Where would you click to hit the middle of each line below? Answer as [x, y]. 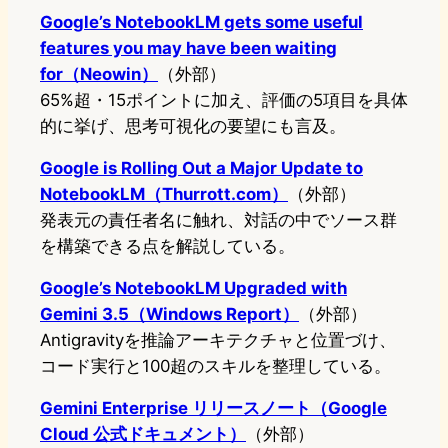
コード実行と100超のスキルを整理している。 [215, 366]
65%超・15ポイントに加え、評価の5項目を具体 [224, 100]
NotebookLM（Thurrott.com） [164, 194]
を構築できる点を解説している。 [167, 246]
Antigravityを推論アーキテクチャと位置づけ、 [218, 340]
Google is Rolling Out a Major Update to [201, 168]
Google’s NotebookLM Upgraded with [193, 288]
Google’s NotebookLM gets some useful [201, 22]
